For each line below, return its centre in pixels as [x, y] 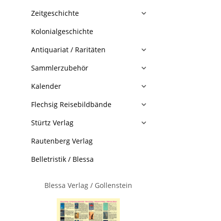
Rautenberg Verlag [62, 141]
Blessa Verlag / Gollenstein [89, 185]
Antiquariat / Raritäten [68, 50]
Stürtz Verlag [52, 123]
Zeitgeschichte [55, 13]
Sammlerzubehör [60, 68]
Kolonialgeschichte [62, 31]
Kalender [46, 86]
